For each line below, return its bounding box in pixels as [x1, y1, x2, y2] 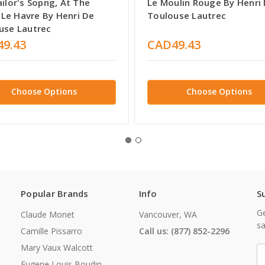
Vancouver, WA [138, 209, 197, 221]
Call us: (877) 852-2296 [138, 225, 230, 237]
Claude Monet [21, 209, 75, 221]
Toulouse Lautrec [147, 9, 227, 21]
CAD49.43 [147, 36, 201, 53]
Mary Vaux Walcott [21, 242, 93, 254]
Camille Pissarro [21, 225, 82, 237]
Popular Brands [21, 188, 89, 200]
